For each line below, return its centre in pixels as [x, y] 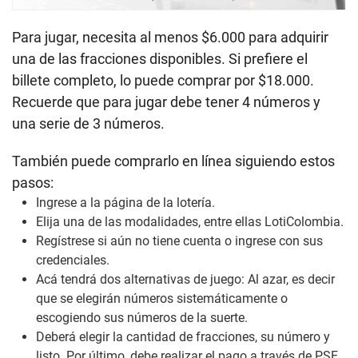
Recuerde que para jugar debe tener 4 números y [166, 102]
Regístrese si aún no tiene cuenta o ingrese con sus [179, 241]
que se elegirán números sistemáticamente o [162, 299]
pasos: [33, 183]
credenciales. [73, 261]
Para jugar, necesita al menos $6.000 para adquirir [170, 38]
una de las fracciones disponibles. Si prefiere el [160, 59]
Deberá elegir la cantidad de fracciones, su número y [183, 337]
